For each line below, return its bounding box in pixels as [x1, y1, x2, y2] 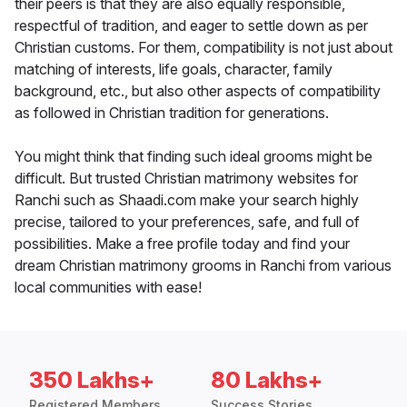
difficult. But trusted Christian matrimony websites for [15, 169, 358, 188]
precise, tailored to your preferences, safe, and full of [15, 213, 360, 232]
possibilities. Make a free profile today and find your [15, 234, 350, 253]
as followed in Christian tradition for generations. [15, 104, 329, 123]
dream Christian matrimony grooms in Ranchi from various [15, 256, 392, 275]
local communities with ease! [15, 278, 202, 297]
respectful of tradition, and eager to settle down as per [15, 16, 368, 35]
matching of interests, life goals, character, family [15, 60, 333, 79]
